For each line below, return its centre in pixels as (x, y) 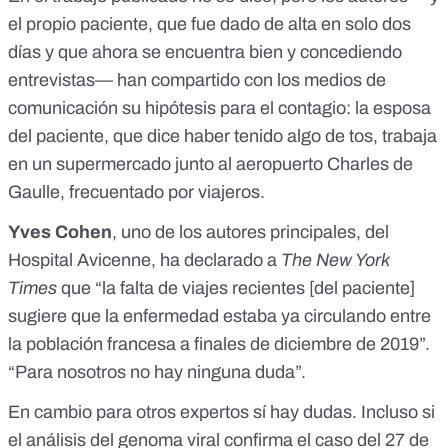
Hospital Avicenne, (84, 260)
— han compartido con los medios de (240, 80)
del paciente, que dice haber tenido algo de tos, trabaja (222, 136)
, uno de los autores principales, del (250, 232)
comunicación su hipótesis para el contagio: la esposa (219, 108)
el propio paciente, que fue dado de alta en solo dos (209, 24)
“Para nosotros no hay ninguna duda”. (157, 372)
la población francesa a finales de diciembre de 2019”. (219, 344)
